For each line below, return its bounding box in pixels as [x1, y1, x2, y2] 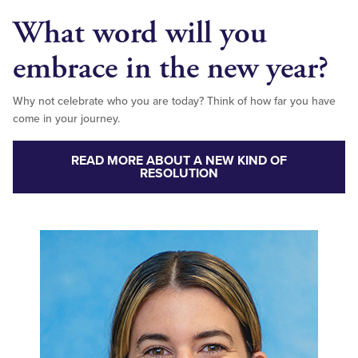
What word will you [13, 13, 267, 54]
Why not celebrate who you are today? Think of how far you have [13, 94, 336, 109]
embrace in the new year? [13, 48, 328, 89]
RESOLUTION [140, 165, 218, 182]
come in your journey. [13, 112, 120, 126]
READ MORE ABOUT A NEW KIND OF [71, 153, 287, 169]
